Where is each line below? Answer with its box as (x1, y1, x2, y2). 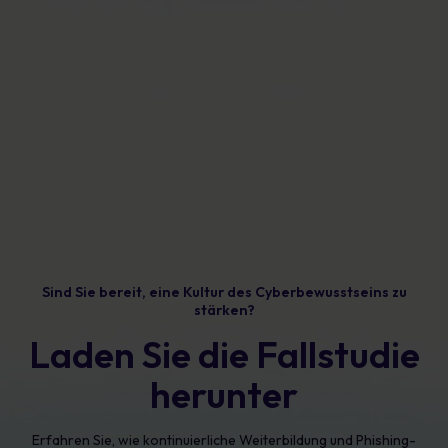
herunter (150, 371, 298, 418)
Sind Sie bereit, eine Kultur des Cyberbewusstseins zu (41, 283, 407, 301)
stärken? (193, 301, 255, 319)
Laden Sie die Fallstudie (28, 331, 420, 378)
